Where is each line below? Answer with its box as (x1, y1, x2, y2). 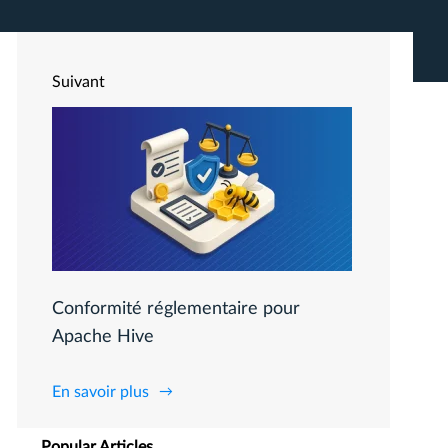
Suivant (52, 74, 105, 90)
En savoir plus (52, 384, 149, 400)
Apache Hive (52, 328, 154, 346)
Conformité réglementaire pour (52, 300, 300, 318)
